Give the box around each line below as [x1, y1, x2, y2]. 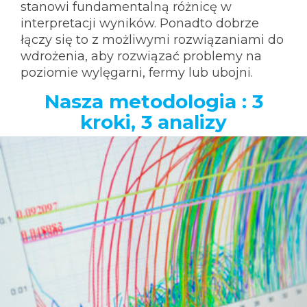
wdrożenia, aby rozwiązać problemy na [21, 48, 262, 64]
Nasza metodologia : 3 [44, 89, 263, 113]
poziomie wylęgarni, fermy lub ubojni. [21, 64, 253, 80]
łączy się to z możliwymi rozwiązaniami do [21, 32, 284, 47]
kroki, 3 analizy [80, 110, 227, 134]
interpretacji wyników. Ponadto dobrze [21, 15, 259, 31]
